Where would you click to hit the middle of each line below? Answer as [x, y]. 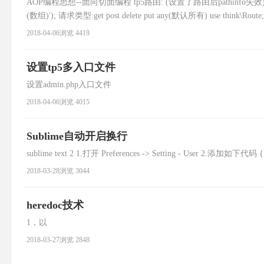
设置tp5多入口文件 [71, 67]
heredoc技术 [55, 205]
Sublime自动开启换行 [77, 136]
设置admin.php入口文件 [69, 85]
